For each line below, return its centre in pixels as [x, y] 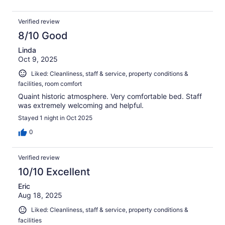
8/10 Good [43, 35]
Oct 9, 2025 [38, 59]
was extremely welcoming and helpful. [81, 105]
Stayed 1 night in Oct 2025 [55, 118]
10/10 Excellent [54, 172]
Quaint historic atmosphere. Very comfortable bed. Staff [110, 96]
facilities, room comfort [50, 84]
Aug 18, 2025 [40, 195]
